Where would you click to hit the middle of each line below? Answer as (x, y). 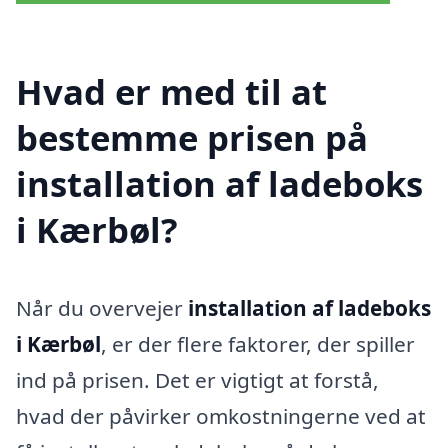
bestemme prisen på (192, 137)
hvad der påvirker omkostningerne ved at (221, 415)
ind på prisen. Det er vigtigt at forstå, (197, 379)
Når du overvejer (102, 307)
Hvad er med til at (171, 91)
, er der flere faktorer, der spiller (258, 343)
